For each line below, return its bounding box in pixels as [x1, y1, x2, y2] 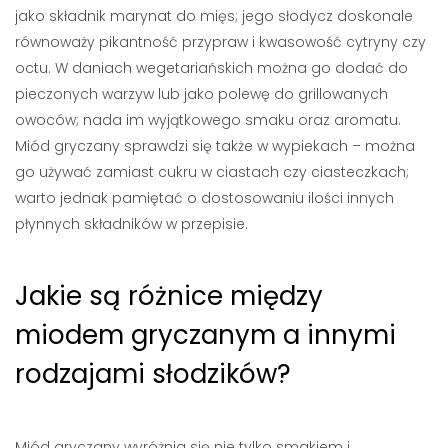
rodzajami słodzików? [15, 355, 291, 392]
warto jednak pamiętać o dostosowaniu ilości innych [15, 187, 394, 208]
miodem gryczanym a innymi [15, 316, 396, 353]
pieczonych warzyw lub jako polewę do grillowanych [15, 83, 388, 104]
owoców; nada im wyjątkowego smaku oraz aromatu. [15, 109, 401, 130]
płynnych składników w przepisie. [15, 213, 248, 234]
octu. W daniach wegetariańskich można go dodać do [15, 57, 408, 78]
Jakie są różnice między [15, 277, 323, 314]
